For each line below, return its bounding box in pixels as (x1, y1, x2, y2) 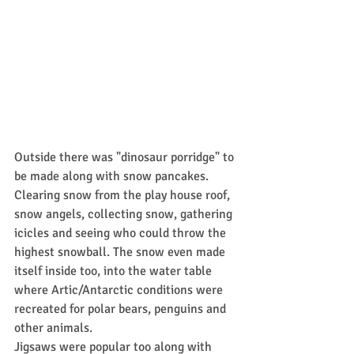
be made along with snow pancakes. (14, 168, 212, 184)
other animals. (14, 320, 92, 336)
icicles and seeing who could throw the (14, 225, 229, 241)
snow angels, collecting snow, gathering (14, 206, 235, 222)
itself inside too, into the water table (14, 263, 215, 279)
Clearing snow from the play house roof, (14, 187, 233, 203)
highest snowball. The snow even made (14, 244, 228, 260)
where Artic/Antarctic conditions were (14, 282, 226, 298)
